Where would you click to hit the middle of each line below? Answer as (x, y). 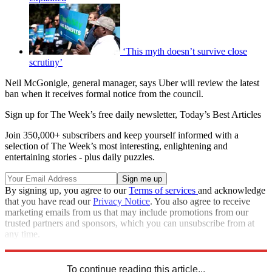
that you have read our (49, 201)
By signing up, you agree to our (67, 190)
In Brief (42, 256)
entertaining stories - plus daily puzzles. (80, 157)
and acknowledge (232, 190)
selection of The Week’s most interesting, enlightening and (116, 146)
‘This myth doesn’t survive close (185, 51)
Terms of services (163, 190)
